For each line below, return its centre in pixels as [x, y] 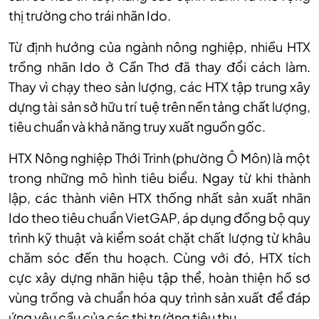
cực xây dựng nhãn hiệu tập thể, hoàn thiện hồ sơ [159, 277]
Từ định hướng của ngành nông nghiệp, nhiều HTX [159, 46]
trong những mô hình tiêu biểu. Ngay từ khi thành [159, 177]
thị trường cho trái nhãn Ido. [90, 15]
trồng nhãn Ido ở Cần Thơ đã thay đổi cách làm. [159, 66]
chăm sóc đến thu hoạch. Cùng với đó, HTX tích [159, 257]
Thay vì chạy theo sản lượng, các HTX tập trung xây [159, 86]
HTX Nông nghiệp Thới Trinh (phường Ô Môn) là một [159, 157]
